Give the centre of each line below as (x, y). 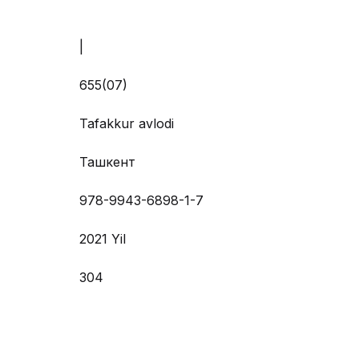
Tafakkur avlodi (127, 123)
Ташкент (107, 161)
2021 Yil (103, 238)
